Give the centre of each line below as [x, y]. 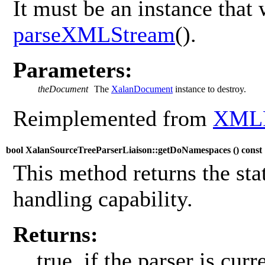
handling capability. [103, 199]
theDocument [63, 89]
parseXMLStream [94, 35]
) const [249, 150]
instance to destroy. [209, 89]
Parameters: [73, 70]
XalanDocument [142, 89]
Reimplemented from [113, 119]
